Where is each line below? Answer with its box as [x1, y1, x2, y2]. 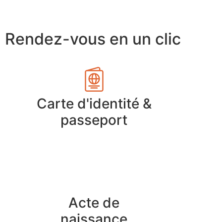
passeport [60, 111, 128, 129]
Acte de [68, 194, 120, 212]
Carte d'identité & [36, 95, 152, 112]
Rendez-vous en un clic [5, 29, 181, 49]
